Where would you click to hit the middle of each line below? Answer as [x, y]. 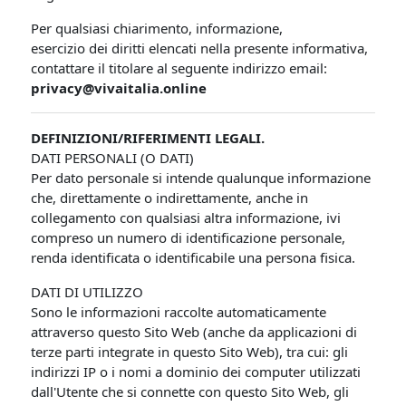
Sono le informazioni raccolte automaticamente [179, 312]
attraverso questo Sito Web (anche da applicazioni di [194, 332]
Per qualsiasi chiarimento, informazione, [157, 28]
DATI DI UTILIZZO [87, 292]
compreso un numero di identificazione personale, [188, 237]
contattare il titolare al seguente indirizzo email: [179, 68]
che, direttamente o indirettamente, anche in [170, 198]
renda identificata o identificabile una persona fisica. [193, 257]
